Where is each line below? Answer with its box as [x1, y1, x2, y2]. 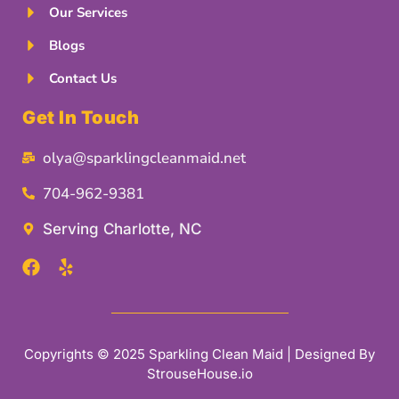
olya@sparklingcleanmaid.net [42, 147, 246, 168]
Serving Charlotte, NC [42, 219, 201, 238]
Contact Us [49, 69, 117, 87]
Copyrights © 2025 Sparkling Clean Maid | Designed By [24, 345, 375, 362]
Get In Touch [22, 106, 139, 128]
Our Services [49, 3, 127, 21]
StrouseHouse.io [146, 364, 253, 382]
